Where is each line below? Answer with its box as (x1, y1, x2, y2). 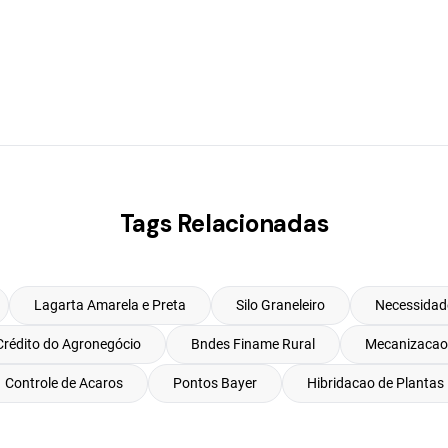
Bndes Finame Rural (190, 336, 315, 352)
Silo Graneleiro (235, 297, 325, 313)
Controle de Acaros (4, 375, 123, 391)
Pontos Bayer (172, 375, 257, 391)
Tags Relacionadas (119, 208, 329, 239)
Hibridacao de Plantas (306, 375, 444, 391)
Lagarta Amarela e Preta (33, 297, 186, 313)
